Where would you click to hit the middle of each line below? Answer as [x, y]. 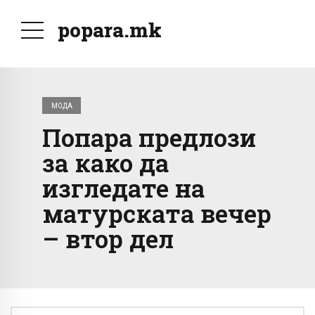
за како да [105, 163]
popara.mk [110, 30]
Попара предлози [149, 137]
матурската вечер [157, 213]
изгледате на [123, 188]
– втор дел [108, 239]
